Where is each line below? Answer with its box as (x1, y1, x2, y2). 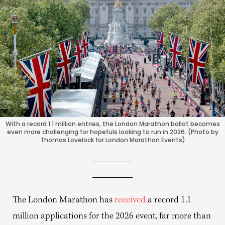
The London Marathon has (13, 195, 115, 205)
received (115, 195, 146, 205)
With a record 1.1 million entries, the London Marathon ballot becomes (5, 119, 220, 128)
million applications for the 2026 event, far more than (13, 211, 211, 221)
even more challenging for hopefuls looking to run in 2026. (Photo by (7, 127, 218, 136)
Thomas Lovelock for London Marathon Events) (40, 135, 185, 144)
